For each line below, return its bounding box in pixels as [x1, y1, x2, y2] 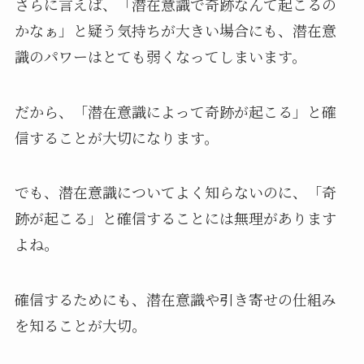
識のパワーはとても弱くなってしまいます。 [14, 45, 306, 67]
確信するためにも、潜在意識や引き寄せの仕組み [14, 288, 336, 310]
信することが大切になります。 [14, 126, 219, 148]
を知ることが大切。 [14, 314, 146, 336]
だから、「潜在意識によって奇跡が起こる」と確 [14, 100, 336, 122]
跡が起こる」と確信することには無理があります [14, 207, 336, 229]
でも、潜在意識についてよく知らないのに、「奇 [14, 181, 336, 203]
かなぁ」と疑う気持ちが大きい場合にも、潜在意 [14, 19, 336, 41]
